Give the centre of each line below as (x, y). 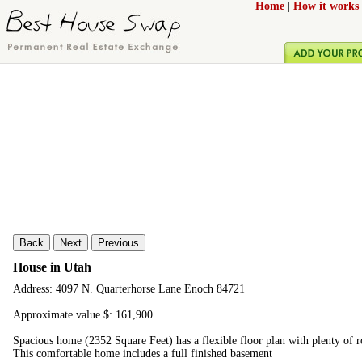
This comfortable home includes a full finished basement (143, 354)
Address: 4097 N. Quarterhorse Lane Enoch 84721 (129, 289)
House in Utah (52, 267)
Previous (118, 243)
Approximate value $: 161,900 (83, 315)
